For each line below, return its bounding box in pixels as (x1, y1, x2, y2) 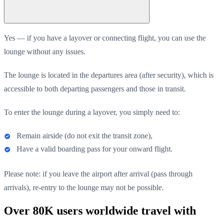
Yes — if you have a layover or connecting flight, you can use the (4, 33, 206, 42)
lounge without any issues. (4, 47, 86, 56)
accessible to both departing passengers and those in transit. (4, 84, 186, 93)
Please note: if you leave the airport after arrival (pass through (4, 169, 193, 178)
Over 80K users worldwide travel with (4, 204, 196, 217)
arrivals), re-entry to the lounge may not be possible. (4, 183, 164, 192)
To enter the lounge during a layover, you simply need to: (4, 108, 180, 116)
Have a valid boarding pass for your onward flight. (17, 144, 173, 153)
